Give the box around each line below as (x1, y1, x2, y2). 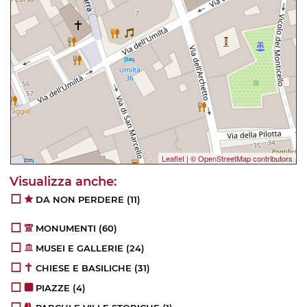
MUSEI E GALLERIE (36, 242, 124, 254)
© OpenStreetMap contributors (191, 152, 293, 164)
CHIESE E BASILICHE (36, 262, 132, 273)
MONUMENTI (36, 222, 97, 234)
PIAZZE (36, 282, 71, 293)
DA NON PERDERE (36, 193, 125, 205)
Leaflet (162, 152, 184, 164)
